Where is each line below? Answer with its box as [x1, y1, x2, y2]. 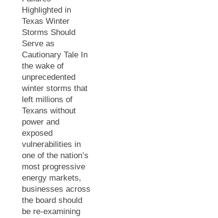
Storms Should [22, 28, 75, 37]
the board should [22, 196, 82, 205]
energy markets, [22, 173, 81, 183]
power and [22, 117, 59, 127]
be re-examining [22, 207, 80, 217]
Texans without [22, 106, 76, 116]
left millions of [22, 95, 73, 105]
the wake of [22, 61, 64, 71]
